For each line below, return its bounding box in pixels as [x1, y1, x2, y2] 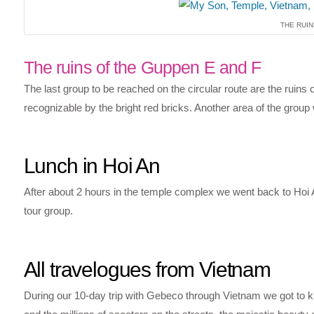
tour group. [23, 205, 73, 217]
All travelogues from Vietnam [23, 257, 271, 281]
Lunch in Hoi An [23, 154, 161, 178]
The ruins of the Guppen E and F [23, 57, 261, 77]
